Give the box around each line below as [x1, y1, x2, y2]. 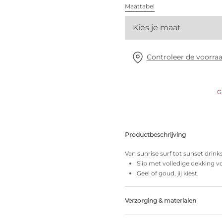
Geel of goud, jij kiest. [137, 169, 199, 177]
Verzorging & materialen [125, 197, 196, 204]
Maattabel [125, 2, 155, 10]
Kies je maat [133, 23, 181, 32]
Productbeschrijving [125, 131, 186, 138]
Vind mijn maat [52, 35, 107, 44]
